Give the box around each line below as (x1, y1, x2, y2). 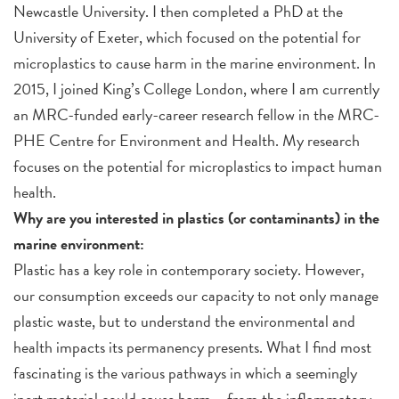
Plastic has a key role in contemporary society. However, (13, 257, 364, 281)
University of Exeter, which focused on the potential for (13, 25, 361, 49)
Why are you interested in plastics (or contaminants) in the (13, 206, 379, 230)
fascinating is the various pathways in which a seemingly (13, 361, 357, 385)
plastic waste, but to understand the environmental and (13, 309, 355, 333)
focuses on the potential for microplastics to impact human (13, 154, 382, 178)
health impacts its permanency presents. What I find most (13, 335, 371, 359)
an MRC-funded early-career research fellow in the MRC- (13, 102, 379, 126)
